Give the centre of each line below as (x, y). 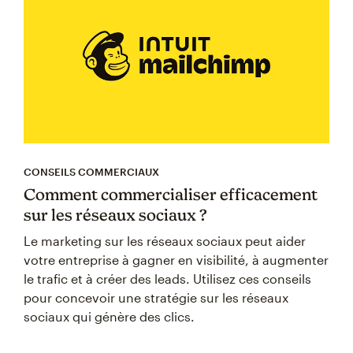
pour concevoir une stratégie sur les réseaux (156, 298)
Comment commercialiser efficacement (171, 195)
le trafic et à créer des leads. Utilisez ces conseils (167, 279)
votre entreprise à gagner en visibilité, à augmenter (176, 260)
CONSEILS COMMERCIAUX (91, 172)
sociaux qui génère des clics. (109, 317)
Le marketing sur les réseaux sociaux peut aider (165, 241)
